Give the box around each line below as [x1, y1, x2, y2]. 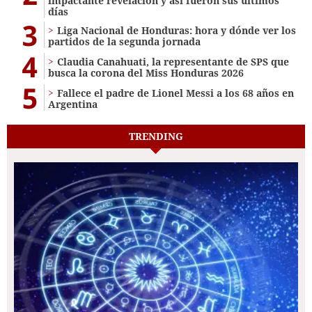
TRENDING [129, 130, 183, 143]
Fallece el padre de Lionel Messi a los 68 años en [57, 86, 294, 100]
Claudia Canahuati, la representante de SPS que [57, 55, 289, 69]
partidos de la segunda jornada [48, 35, 201, 49]
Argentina [48, 97, 97, 111]
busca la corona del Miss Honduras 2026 [48, 66, 244, 80]
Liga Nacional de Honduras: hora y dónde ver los [57, 24, 296, 38]
